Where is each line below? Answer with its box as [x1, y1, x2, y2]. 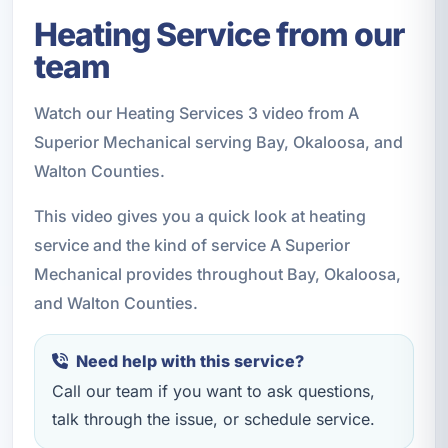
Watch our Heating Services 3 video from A [33, 103, 359, 124]
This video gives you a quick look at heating [33, 206, 366, 227]
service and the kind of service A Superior [33, 235, 350, 256]
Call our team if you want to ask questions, [51, 380, 375, 401]
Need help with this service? [75, 351, 304, 372]
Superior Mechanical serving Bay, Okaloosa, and [33, 132, 403, 153]
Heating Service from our [33, 15, 404, 55]
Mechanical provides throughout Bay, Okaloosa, [33, 264, 401, 285]
